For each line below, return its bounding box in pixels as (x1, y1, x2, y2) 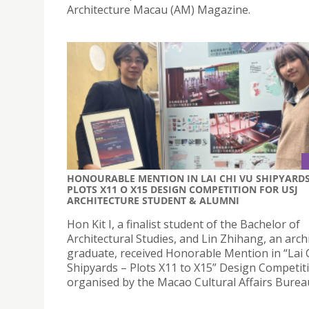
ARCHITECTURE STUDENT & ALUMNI (67, 194, 239, 208)
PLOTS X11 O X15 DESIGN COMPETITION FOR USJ (67, 183, 298, 197)
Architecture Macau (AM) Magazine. (67, 1, 250, 17)
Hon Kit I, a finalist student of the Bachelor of (67, 217, 300, 232)
